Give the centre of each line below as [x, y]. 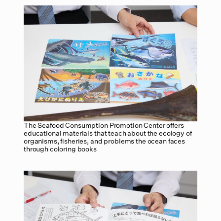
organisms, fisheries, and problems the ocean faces [104, 141]
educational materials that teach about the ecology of [108, 133]
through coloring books [60, 148]
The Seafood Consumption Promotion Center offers [104, 125]
